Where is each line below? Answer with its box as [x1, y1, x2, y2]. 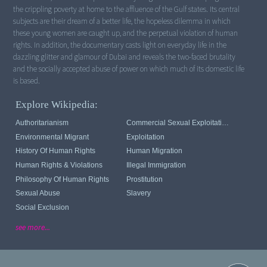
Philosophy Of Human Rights [15, 175, 110, 184]
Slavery [126, 189, 151, 198]
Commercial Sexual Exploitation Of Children [222, 119, 229, 128]
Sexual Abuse [15, 189, 61, 198]
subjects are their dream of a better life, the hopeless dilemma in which [13, 15, 231, 27]
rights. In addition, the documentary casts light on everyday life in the [13, 39, 227, 51]
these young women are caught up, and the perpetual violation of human [13, 27, 238, 39]
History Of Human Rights [15, 147, 96, 156]
